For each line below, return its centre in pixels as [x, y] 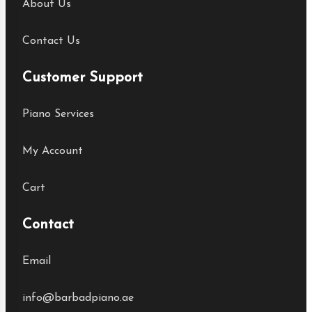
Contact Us [51, 41]
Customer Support [83, 78]
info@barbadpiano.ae [78, 298]
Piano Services [58, 114]
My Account [53, 151]
